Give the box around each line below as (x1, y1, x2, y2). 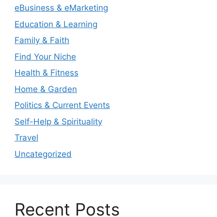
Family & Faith (15, 35, 69, 45)
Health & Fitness (15, 68, 78, 77)
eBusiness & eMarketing (15, 3, 108, 13)
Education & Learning (15, 19, 97, 29)
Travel (15, 133, 38, 142)
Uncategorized (15, 149, 72, 159)
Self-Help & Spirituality (15, 116, 102, 126)
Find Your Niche (15, 51, 76, 62)
